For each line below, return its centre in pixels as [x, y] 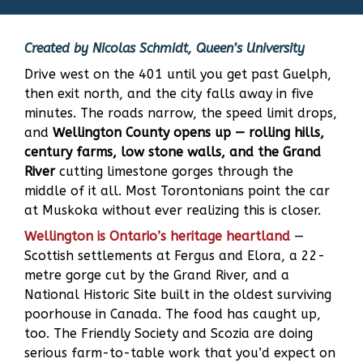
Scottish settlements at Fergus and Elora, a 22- [175, 256]
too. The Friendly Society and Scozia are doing [169, 333]
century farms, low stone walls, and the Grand [173, 152]
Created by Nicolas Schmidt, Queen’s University [164, 48]
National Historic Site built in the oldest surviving [178, 295]
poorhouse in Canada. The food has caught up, [173, 314]
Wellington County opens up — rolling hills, [188, 132]
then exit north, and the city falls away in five [169, 94]
